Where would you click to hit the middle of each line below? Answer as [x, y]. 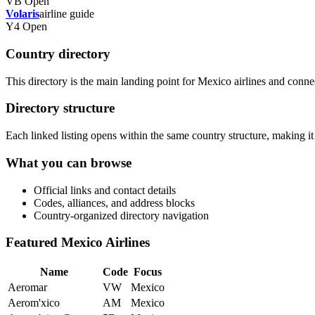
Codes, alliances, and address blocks [114, 202]
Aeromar [27, 287]
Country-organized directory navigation [121, 215]
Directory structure [60, 108]
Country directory [58, 53]
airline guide [67, 14]
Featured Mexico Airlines [78, 243]
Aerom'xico [34, 303]
